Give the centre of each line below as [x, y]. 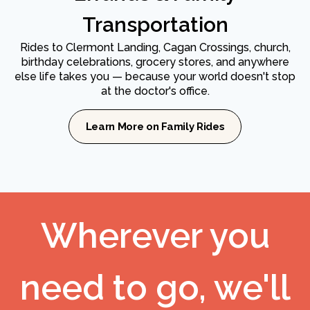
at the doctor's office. [155, 91]
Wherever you [155, 236]
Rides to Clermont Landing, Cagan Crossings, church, [155, 48]
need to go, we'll [155, 288]
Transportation [155, 25]
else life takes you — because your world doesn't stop [155, 77]
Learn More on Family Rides [155, 127]
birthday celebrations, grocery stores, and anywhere [155, 62]
